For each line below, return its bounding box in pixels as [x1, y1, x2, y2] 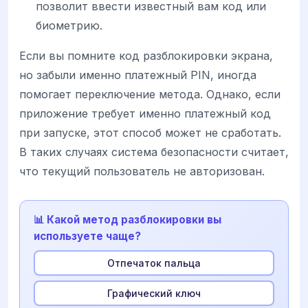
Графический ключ [107, 287, 201, 299]
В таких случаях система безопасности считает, [19, 145, 289, 159]
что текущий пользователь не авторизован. [19, 164, 265, 179]
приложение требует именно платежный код [19, 107, 271, 121]
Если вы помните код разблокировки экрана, [19, 49, 273, 63]
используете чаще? [34, 230, 141, 243]
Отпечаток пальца [107, 256, 201, 269]
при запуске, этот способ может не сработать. [19, 126, 281, 140]
